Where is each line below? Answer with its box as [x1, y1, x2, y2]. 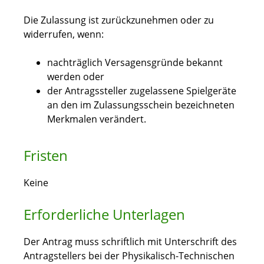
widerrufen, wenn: [24, 28, 104, 41]
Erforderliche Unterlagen [24, 204, 185, 225]
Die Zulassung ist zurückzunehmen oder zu [24, 14, 214, 27]
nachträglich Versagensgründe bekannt [47, 56, 223, 70]
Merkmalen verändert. [47, 113, 146, 126]
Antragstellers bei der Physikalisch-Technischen [24, 249, 235, 263]
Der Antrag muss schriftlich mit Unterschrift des [24, 235, 237, 249]
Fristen [24, 146, 68, 166]
